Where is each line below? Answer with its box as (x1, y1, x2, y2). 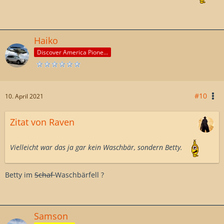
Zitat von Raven (10, 115, 74, 128)
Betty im (5, 169, 34, 179)
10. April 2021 (5, 91, 43, 100)
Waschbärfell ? (55, 169, 104, 179)
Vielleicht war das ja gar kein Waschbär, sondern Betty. (10, 142, 184, 152)
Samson (34, 209, 68, 222)
